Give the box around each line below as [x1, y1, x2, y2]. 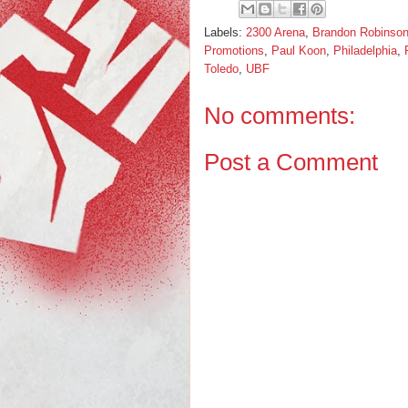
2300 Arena [246, 25, 305, 39]
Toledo [204, 62, 239, 76]
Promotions [204, 44, 264, 57]
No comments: [204, 102, 355, 129]
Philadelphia [333, 44, 397, 57]
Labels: [204, 25, 246, 39]
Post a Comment [204, 148, 378, 176]
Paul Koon [271, 44, 326, 57]
